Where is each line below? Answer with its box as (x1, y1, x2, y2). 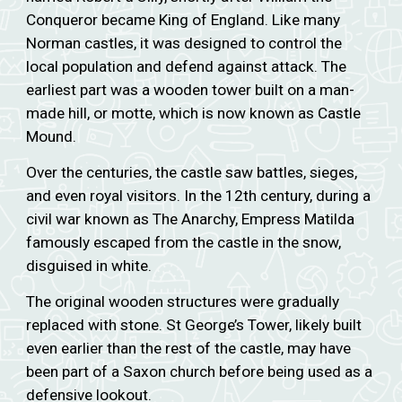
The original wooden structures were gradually (26, 293, 340, 310)
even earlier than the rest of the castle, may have (26, 339, 352, 357)
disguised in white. (26, 257, 153, 275)
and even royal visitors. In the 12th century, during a (26, 187, 371, 205)
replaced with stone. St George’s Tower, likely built (26, 316, 363, 334)
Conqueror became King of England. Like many (26, 11, 341, 29)
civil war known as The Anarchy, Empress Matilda (26, 210, 355, 228)
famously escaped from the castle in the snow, (26, 233, 342, 251)
